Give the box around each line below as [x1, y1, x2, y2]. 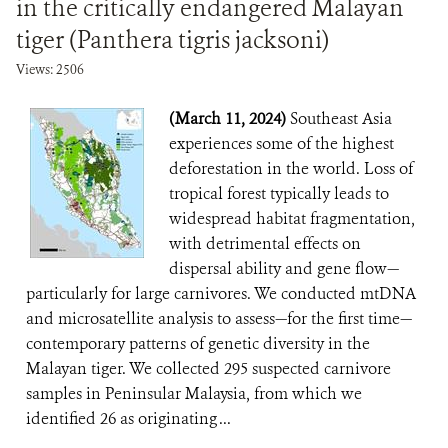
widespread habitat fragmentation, [169, 208, 415, 229]
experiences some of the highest [169, 133, 394, 154]
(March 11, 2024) [169, 108, 290, 129]
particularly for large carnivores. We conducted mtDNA [26, 283, 416, 304]
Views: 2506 [16, 61, 84, 78]
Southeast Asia [290, 108, 392, 129]
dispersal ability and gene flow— [169, 258, 399, 279]
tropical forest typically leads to [169, 183, 389, 204]
